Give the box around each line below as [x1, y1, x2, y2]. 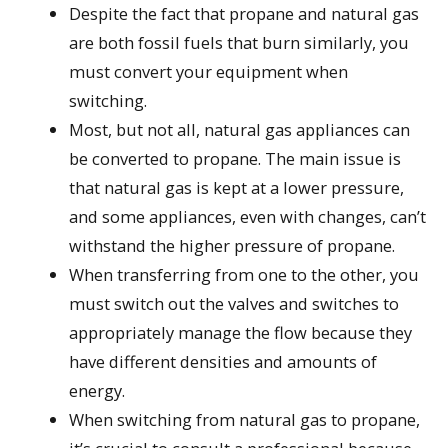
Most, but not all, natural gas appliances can [69, 118, 411, 142]
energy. [69, 379, 126, 403]
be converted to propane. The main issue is [69, 147, 402, 171]
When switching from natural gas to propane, [69, 408, 421, 432]
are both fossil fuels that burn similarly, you [69, 31, 410, 55]
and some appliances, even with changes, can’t [69, 205, 427, 229]
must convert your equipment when [69, 60, 349, 84]
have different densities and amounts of [69, 350, 378, 374]
